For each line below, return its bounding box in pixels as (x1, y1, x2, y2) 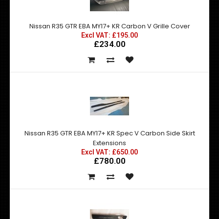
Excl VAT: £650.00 (81, 148, 138, 156)
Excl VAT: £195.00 (81, 31, 138, 39)
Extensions (93, 138, 126, 148)
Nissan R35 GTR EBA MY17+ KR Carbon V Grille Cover (29, 22, 190, 31)
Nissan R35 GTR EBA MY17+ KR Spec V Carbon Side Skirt (24, 129, 195, 138)
